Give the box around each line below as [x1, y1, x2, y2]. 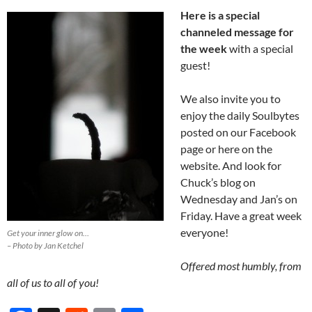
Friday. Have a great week [180, 209, 302, 223]
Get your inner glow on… [7, 228, 89, 239]
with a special [227, 42, 293, 56]
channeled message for [180, 25, 294, 39]
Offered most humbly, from [180, 259, 302, 273]
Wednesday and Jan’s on [180, 192, 297, 206]
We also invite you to [180, 92, 281, 106]
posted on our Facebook [180, 125, 296, 139]
